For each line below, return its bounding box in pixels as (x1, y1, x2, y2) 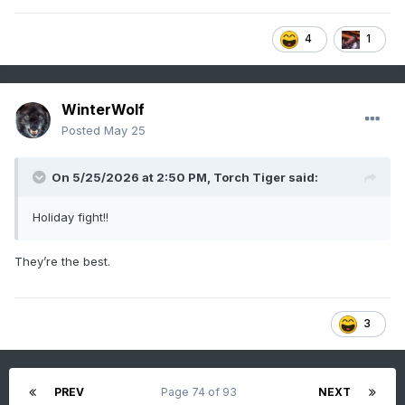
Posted (61, 123, 104, 138)
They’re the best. (14, 254, 114, 269)
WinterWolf (61, 100, 145, 119)
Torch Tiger (213, 170, 286, 185)
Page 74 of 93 (160, 385, 242, 400)
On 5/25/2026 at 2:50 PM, (52, 170, 213, 185)
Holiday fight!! (33, 210, 108, 225)
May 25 (104, 123, 146, 138)
